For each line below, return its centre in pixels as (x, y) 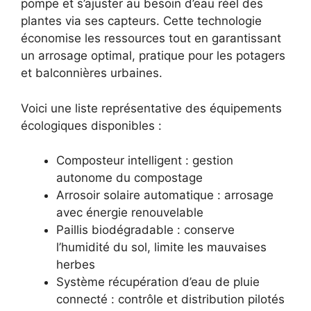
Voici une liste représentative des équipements (151, 108)
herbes (76, 265)
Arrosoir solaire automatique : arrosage (165, 195)
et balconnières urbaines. (92, 73)
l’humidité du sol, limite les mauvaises (161, 247)
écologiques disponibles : (91, 125)
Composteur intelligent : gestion (145, 161)
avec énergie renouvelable (130, 213)
